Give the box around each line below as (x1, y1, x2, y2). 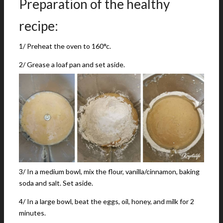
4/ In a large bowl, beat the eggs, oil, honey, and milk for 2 (19, 197, 194, 206)
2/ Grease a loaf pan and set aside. (19, 60, 125, 69)
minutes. (19, 209, 46, 217)
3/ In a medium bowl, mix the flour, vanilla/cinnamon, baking (19, 167, 200, 176)
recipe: (19, 18, 58, 34)
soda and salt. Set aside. (19, 179, 93, 187)
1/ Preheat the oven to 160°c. (19, 42, 111, 50)
